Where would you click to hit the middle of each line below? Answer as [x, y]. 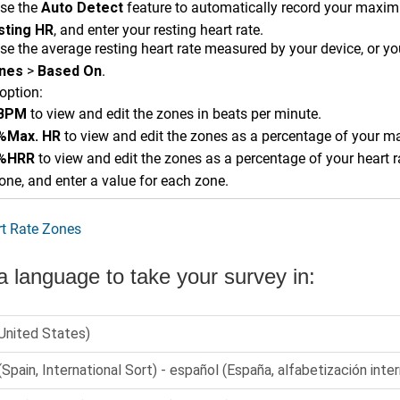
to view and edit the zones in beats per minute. [174, 114]
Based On [70, 71]
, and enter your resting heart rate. [158, 30]
